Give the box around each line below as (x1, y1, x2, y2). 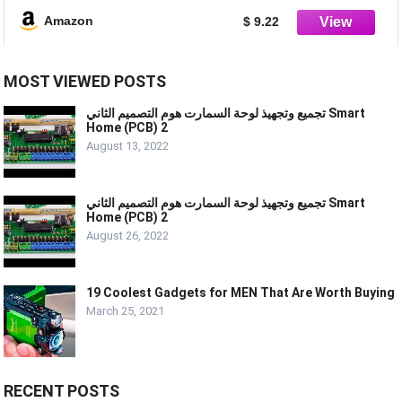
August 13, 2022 (86, 139, 170, 153)
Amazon (44, 13, 94, 28)
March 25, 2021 (86, 304, 165, 319)
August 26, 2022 (86, 229, 170, 243)
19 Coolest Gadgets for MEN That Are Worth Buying (86, 285, 396, 301)
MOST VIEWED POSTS (4, 72, 167, 92)
